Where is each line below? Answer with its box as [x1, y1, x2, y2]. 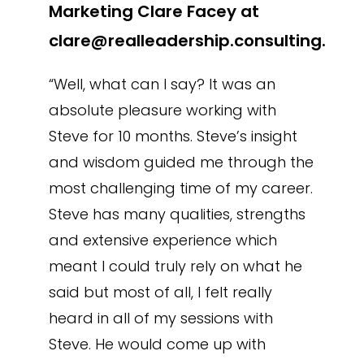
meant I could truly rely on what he [48, 256, 302, 276]
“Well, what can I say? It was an [48, 74, 275, 94]
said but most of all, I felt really [48, 282, 272, 302]
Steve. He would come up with [48, 334, 266, 354]
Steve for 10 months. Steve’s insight [48, 126, 297, 146]
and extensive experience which [48, 230, 277, 250]
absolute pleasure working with [48, 100, 276, 120]
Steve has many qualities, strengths [48, 204, 305, 224]
